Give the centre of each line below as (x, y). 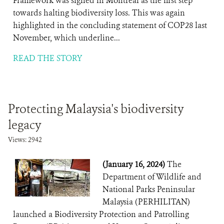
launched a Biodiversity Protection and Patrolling (101, 214)
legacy (25, 125)
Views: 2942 (25, 140)
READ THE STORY (47, 58)
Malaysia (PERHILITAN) (146, 202)
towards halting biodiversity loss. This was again (99, 13)
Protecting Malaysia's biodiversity (96, 109)
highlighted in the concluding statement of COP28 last (110, 25)
